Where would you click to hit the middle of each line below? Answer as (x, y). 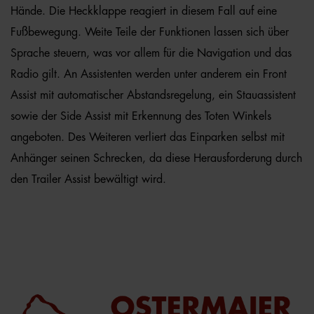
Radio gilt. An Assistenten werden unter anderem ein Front (149, 74)
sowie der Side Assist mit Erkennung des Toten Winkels (141, 116)
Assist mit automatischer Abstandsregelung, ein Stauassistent (153, 95)
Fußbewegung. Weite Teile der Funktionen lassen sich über (150, 32)
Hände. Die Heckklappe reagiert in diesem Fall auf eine (144, 11)
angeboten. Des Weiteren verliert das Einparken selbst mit (148, 137)
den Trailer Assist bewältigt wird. (88, 179)
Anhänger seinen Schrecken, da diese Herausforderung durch (156, 158)
